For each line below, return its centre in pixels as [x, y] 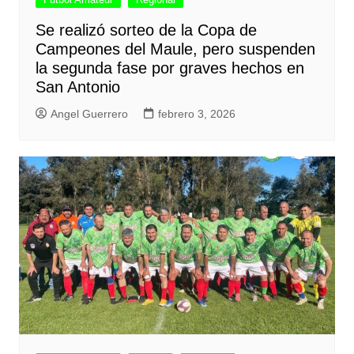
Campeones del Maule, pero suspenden [175, 49]
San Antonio [77, 87]
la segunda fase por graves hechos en [169, 68]
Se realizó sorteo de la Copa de [146, 30]
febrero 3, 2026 [196, 113]
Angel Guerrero [89, 113]
